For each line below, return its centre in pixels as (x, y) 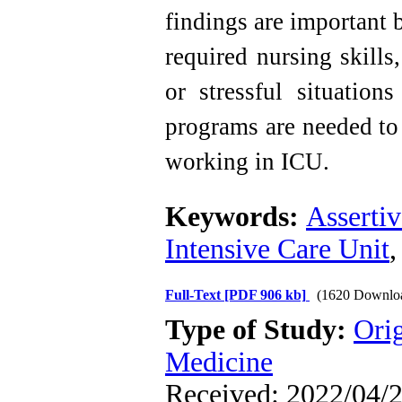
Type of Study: (259, 330)
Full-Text (195, 295)
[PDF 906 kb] (265, 295)
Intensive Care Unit (277, 249)
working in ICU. (247, 162)
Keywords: (236, 217)
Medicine (219, 362)
